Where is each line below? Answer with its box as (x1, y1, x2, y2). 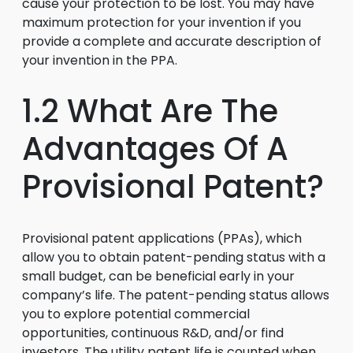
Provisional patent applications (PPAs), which (22, 229, 302, 247)
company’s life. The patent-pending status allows (22, 286, 329, 304)
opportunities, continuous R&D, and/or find (22, 324, 284, 342)
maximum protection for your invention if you (22, 13, 301, 32)
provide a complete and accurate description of (22, 32, 321, 50)
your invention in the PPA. (22, 51, 177, 69)
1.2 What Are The (22, 89, 278, 133)
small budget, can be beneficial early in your (22, 267, 295, 285)
